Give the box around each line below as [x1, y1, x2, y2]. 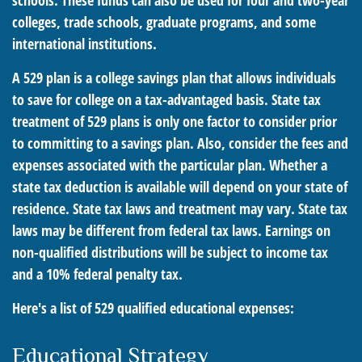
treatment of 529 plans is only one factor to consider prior [12, 112, 337, 131]
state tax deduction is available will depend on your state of [12, 177, 347, 196]
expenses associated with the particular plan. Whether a [12, 155, 327, 175]
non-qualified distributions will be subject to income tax [12, 242, 328, 262]
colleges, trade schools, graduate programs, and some [12, 12, 316, 32]
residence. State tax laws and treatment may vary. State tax [12, 199, 347, 218]
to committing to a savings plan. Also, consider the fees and [12, 133, 348, 153]
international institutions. [12, 34, 157, 53]
